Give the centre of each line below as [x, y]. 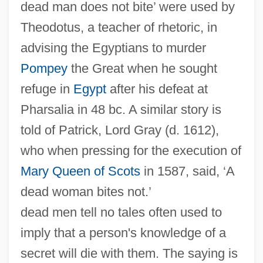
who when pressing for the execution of [131, 151]
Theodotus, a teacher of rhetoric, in [119, 28]
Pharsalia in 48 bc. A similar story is [121, 110]
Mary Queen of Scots [80, 171]
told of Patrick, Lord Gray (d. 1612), [119, 130]
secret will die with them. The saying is [129, 254]
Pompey [44, 69]
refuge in [47, 89]
